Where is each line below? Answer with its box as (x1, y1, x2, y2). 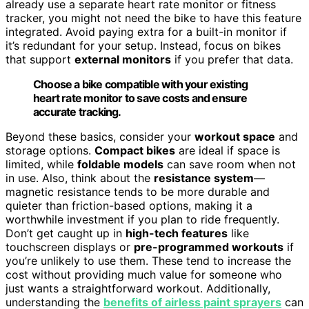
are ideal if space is (175, 143, 280, 157)
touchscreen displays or (6, 239, 134, 254)
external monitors (74, 52, 171, 66)
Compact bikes (94, 143, 175, 157)
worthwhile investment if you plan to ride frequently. (6, 212, 279, 226)
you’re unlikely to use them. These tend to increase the (6, 253, 291, 268)
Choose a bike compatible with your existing (33, 77, 248, 91)
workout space (195, 129, 275, 143)
